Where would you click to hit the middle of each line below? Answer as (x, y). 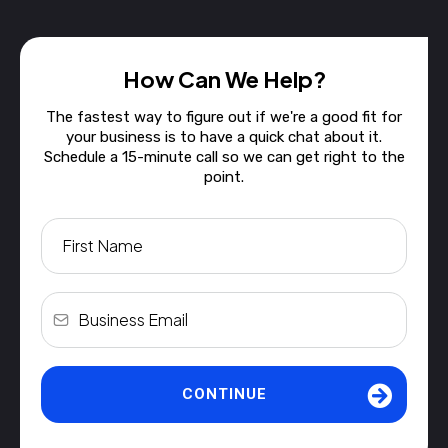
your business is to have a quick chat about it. (224, 137)
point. (224, 177)
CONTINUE (224, 394)
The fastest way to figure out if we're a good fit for (224, 117)
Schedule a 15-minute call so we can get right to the (224, 157)
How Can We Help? (224, 79)
